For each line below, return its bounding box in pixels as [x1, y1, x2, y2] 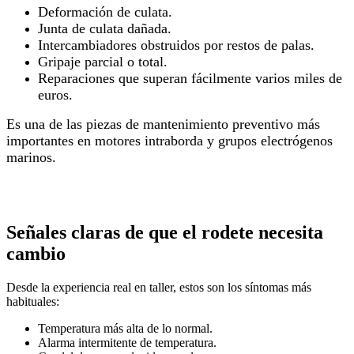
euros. [38, 86, 73, 103]
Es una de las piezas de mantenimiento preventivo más [6, 115, 320, 132]
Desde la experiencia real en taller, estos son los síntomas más [6, 281, 311, 295]
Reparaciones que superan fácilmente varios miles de [38, 70, 342, 86]
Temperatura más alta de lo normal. [38, 322, 213, 336]
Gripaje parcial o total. [38, 53, 168, 70]
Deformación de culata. [38, 3, 172, 20]
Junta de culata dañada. [38, 20, 171, 36]
